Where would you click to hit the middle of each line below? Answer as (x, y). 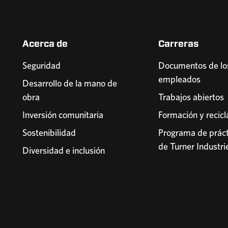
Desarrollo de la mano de (70, 83)
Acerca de (45, 43)
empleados (180, 79)
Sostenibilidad (49, 132)
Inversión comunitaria (63, 115)
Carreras (179, 43)
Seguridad (41, 65)
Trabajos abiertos (191, 97)
